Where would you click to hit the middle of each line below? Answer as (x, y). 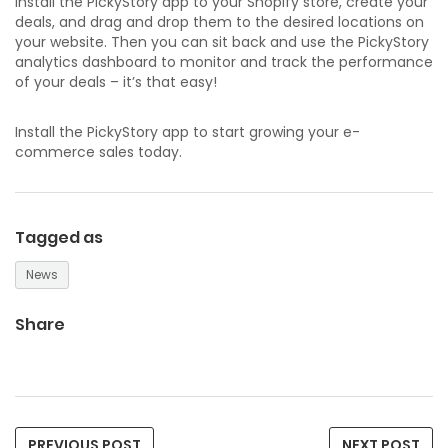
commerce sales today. (98, 151)
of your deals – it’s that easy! (118, 81)
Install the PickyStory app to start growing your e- (187, 131)
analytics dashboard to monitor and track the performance (224, 61)
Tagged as (59, 237)
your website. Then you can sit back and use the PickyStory (222, 41)
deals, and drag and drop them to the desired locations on (219, 21)
